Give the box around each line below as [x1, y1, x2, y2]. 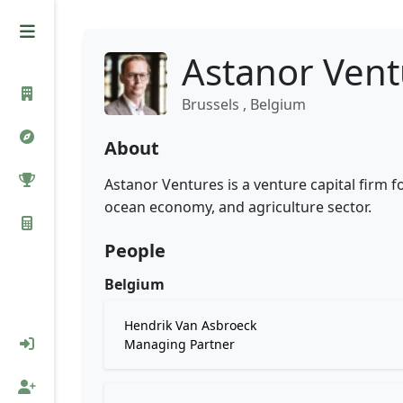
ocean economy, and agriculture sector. [104, 197, 372, 217]
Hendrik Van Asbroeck [124, 317, 256, 334]
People [104, 238, 166, 263]
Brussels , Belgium [182, 94, 306, 114]
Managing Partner [124, 336, 235, 353]
